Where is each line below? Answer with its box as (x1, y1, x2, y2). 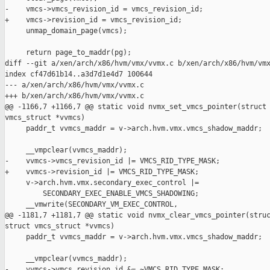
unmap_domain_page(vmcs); (5, 27, 127, 36)
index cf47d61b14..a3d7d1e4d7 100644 (5, 70, 152, 79)
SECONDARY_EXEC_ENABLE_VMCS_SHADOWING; (5, 189, 199, 198)
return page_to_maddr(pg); (5, 48, 131, 57)
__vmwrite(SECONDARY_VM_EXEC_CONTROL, (5, 200, 178, 209)
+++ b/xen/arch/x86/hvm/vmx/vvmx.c (5, 92, 144, 101)
